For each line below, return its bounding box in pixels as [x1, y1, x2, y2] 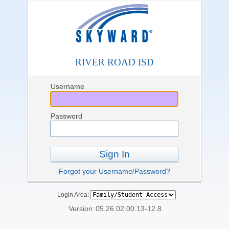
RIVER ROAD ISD [75, 57, 154, 67]
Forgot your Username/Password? [59, 167, 170, 175]
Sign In [99, 149, 130, 159]
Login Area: [54, 191, 89, 198]
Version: [68, 204, 95, 213]
